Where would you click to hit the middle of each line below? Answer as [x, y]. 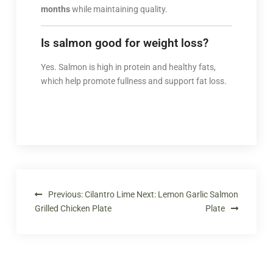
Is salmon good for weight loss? [124, 43]
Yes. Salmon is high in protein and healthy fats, [128, 67]
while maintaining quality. [119, 9]
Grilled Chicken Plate [73, 208]
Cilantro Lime [109, 194]
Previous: [65, 194]
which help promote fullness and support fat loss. [133, 81]
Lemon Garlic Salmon [198, 194]
